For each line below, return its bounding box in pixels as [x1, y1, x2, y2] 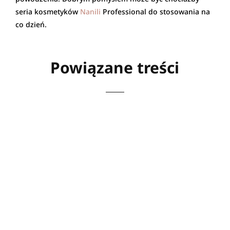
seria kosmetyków [15, 6, 80, 16]
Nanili [80, 6, 101, 16]
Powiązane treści [50, 56, 180, 78]
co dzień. [15, 19, 47, 29]
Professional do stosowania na [101, 6, 210, 16]
